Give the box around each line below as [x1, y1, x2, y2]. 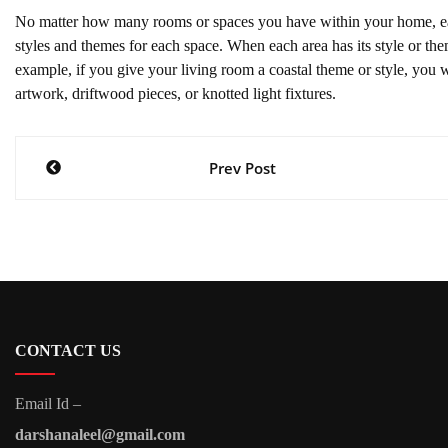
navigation [14, 178, 176, 219]
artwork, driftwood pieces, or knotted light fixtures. [15, 84, 336, 102]
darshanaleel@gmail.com [15, 425, 185, 443]
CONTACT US [15, 341, 121, 359]
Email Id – [15, 394, 81, 412]
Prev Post [209, 157, 277, 178]
